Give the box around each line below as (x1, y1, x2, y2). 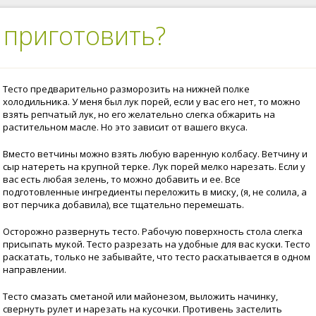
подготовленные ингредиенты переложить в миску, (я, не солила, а (3, 186, 307, 198)
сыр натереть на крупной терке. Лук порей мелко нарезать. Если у (3, 160, 305, 173)
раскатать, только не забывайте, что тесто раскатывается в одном (3, 250, 310, 263)
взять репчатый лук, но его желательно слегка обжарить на (3, 108, 275, 121)
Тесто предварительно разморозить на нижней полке (3, 83, 250, 95)
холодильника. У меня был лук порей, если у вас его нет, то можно (3, 95, 300, 108)
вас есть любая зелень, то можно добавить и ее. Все (3, 173, 241, 186)
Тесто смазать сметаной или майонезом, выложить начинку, (3, 290, 278, 303)
